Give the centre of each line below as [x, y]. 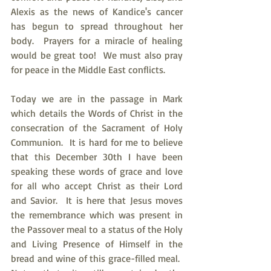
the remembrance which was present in [97, 215]
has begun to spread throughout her [97, 26]
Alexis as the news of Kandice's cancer [97, 11]
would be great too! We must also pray [97, 55]
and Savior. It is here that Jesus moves [97, 200]
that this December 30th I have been [97, 157]
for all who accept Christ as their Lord [97, 186]
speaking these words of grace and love [97, 171]
